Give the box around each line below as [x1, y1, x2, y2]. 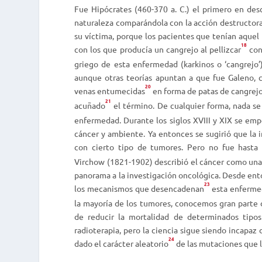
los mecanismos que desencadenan [74, 183, 205, 194]
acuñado [74, 100, 106, 111]
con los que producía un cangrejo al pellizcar [74, 44, 242, 55]
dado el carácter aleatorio [74, 238, 169, 249]
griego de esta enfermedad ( [74, 58, 184, 70]
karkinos [183, 58, 214, 70]
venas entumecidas [74, 85, 146, 96]
